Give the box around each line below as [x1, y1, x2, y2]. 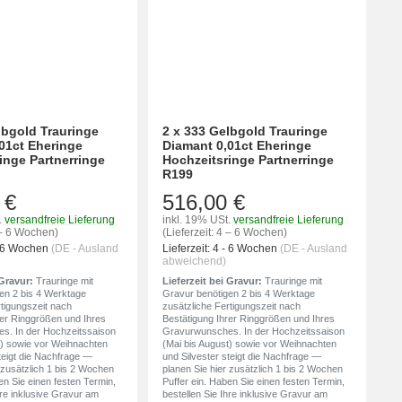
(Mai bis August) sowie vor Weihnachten [162, 337, 336, 349]
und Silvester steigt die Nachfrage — [162, 350, 321, 362]
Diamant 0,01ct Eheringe [162, 137, 311, 153]
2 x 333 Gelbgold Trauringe [162, 123, 328, 138]
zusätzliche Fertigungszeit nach [162, 300, 301, 311]
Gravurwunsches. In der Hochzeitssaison [162, 325, 345, 336]
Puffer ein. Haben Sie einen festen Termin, [162, 375, 345, 387]
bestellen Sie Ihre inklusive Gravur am [162, 388, 328, 399]
